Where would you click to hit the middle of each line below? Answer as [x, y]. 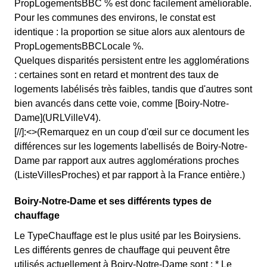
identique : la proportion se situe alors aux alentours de [130, 32]
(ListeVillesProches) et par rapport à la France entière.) [130, 175]
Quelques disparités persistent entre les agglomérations [132, 60]
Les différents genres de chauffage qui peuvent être [122, 250]
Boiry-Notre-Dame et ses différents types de [113, 201]
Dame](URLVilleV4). [58, 118]
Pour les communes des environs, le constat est [115, 18]
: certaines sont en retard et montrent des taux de [117, 75]
